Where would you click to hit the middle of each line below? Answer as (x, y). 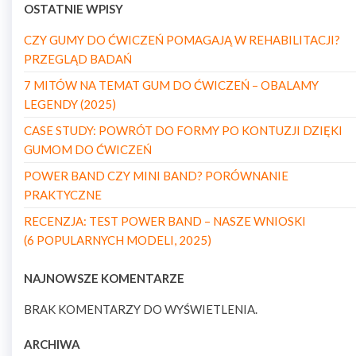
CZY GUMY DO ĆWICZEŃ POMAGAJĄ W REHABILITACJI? (182, 39)
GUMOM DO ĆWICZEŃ (88, 149)
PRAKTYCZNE (63, 194)
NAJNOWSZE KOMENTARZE (104, 278)
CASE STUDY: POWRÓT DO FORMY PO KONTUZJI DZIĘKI (183, 130)
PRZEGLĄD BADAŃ (78, 58)
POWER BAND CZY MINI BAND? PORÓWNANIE (156, 175)
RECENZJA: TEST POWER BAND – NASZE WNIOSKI (165, 221)
